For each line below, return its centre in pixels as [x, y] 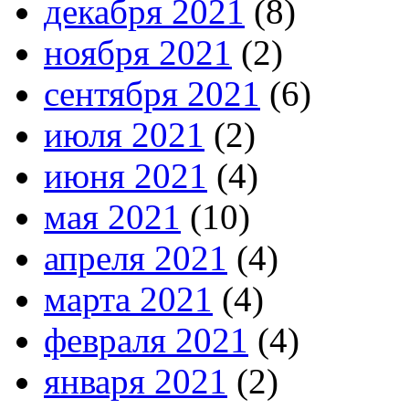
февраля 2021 [146, 341]
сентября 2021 [152, 94]
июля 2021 [124, 135]
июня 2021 [126, 176]
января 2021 [136, 382]
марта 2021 [128, 299]
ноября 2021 [138, 53]
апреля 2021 [136, 258]
